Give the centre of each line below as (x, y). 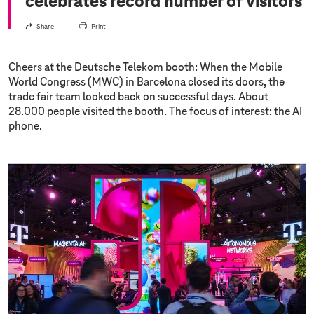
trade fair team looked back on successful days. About (138, 97)
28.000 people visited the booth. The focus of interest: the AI (155, 112)
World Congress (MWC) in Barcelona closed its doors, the (146, 83)
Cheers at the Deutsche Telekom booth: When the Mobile (145, 68)
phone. (25, 127)
